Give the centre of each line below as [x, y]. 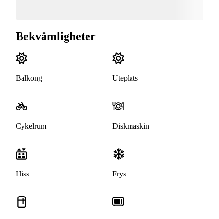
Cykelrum [31, 126]
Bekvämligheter [56, 36]
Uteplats [125, 78]
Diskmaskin [131, 126]
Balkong [29, 78]
